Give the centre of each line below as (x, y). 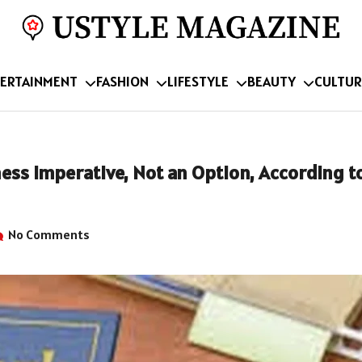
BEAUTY (271, 81)
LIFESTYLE (198, 81)
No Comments (48, 234)
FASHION (122, 81)
